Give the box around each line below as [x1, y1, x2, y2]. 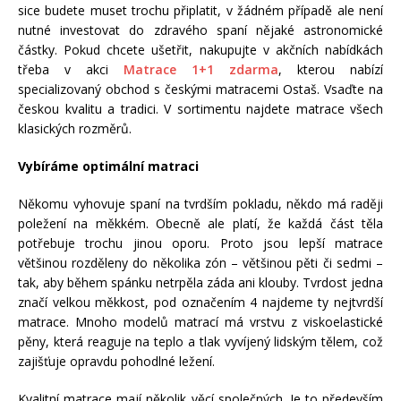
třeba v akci [18, 60, 124, 78]
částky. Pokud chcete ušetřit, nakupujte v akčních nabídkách [18, 40, 383, 58]
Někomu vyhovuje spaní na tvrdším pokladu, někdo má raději [18, 194, 383, 212]
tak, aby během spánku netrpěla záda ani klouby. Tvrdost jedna [18, 273, 383, 291]
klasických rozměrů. [18, 119, 132, 137]
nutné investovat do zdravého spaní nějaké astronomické [18, 21, 383, 38]
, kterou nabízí [278, 60, 383, 78]
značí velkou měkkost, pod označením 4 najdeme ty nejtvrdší [18, 293, 383, 311]
